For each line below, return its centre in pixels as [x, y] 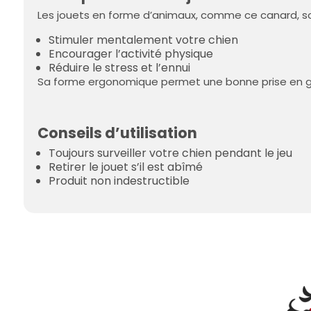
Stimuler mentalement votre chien [143, 40]
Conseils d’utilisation [117, 133]
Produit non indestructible [119, 181]
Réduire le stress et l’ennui [119, 68]
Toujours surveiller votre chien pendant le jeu [170, 153]
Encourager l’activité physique [131, 54]
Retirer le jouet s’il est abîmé [126, 167]
